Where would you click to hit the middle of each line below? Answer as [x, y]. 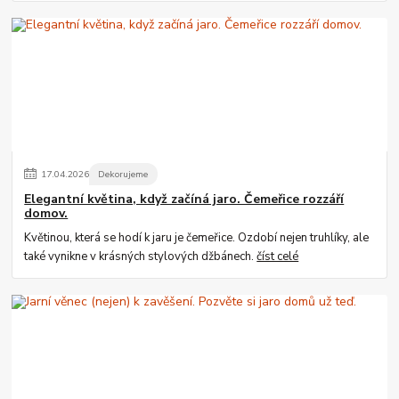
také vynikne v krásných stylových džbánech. [141, 257]
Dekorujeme [123, 174]
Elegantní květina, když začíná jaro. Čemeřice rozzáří [184, 199]
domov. [46, 214]
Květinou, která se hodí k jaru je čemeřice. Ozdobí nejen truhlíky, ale [197, 238]
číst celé [278, 257]
